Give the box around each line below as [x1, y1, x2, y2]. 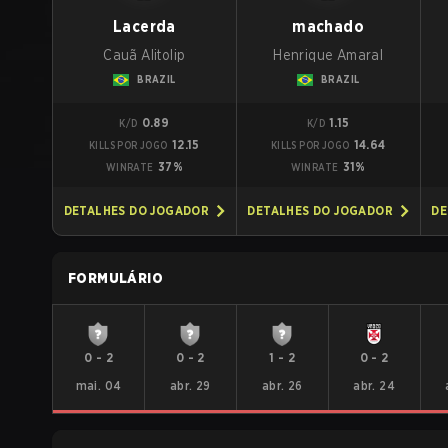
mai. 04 [75, 378, 122, 393]
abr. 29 [169, 378, 211, 393]
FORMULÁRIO [68, 270, 163, 286]
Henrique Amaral [273, 47, 384, 63]
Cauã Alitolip [103, 47, 186, 63]
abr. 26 [261, 378, 303, 393]
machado [292, 17, 365, 36]
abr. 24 [353, 378, 396, 393]
